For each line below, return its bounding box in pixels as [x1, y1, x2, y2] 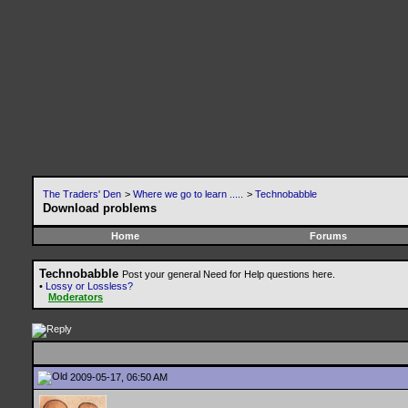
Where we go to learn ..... [133, 189, 243, 199]
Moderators [48, 291, 103, 302]
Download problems [43, 201, 157, 215]
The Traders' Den [43, 189, 121, 199]
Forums [309, 230, 347, 241]
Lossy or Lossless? [46, 280, 133, 291]
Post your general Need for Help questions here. [122, 269, 335, 280]
